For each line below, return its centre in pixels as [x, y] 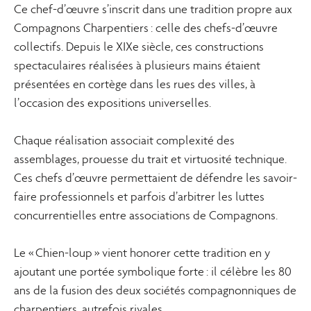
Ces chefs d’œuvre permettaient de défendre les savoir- [155, 178]
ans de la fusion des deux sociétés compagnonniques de [155, 291]
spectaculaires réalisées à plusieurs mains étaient [137, 66]
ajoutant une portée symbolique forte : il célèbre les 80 [153, 272]
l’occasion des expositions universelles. [112, 103]
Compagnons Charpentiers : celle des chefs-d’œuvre [146, 28]
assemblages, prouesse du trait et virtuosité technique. [150, 159]
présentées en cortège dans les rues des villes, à [135, 84]
